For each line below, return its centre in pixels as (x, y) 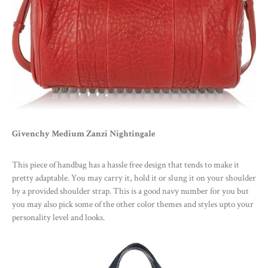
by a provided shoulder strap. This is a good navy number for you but (130, 191)
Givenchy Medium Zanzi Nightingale (84, 134)
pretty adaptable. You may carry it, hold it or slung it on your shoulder (134, 178)
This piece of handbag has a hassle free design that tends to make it (126, 165)
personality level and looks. (58, 218)
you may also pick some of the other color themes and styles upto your (133, 205)
